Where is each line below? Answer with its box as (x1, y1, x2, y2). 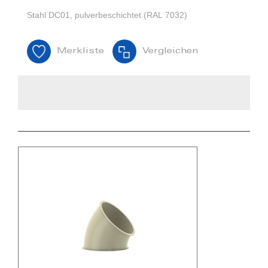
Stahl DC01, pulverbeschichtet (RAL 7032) (27, 10, 187, 20)
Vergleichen (142, 47, 198, 56)
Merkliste (57, 47, 104, 56)
